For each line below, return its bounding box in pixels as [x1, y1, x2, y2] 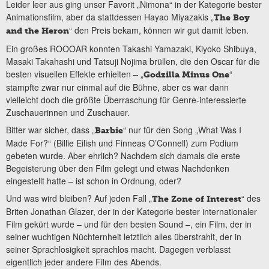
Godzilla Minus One [144, 69, 229, 80]
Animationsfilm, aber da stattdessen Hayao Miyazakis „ [6, 11, 214, 23]
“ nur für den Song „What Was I [123, 124, 241, 136]
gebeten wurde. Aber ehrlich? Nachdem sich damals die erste [6, 150, 240, 162]
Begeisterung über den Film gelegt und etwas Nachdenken [6, 162, 229, 175]
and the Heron [6, 26, 69, 37]
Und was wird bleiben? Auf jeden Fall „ [6, 192, 152, 205]
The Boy [214, 13, 250, 23]
